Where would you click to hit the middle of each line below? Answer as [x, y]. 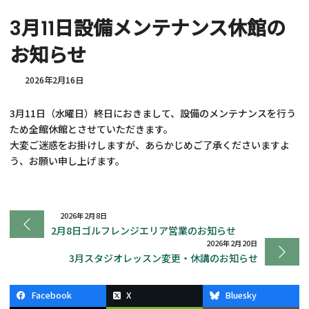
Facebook [52, 295]
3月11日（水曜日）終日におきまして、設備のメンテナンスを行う [153, 113]
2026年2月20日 [232, 243]
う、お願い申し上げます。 [68, 161]
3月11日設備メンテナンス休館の [148, 29]
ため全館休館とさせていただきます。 [92, 129]
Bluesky [240, 295]
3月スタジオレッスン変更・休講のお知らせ [163, 258]
